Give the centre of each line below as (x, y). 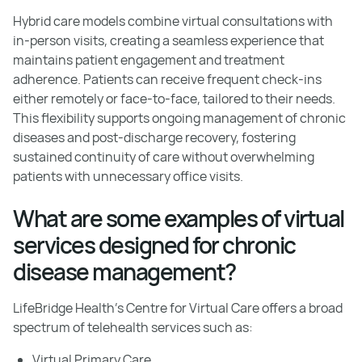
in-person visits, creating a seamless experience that (168, 40)
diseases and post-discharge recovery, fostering (154, 137)
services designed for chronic (154, 244)
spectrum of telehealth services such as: (133, 327)
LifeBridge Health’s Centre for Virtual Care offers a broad (178, 307)
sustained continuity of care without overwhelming (164, 156)
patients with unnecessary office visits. (128, 176)
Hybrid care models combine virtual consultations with (173, 21)
